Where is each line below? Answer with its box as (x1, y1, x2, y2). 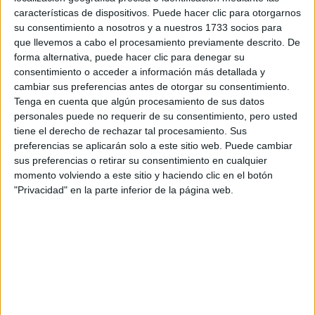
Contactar (121, 195, 194, 218)
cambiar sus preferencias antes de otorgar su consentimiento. (14, 80, 290, 92)
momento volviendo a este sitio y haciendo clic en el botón (14, 169, 273, 181)
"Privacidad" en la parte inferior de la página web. (14, 184, 233, 195)
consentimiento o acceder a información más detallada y (14, 65, 265, 77)
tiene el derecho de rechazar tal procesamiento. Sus (14, 124, 247, 136)
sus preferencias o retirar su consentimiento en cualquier (14, 154, 267, 166)
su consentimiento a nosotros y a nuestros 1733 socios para (14, 21, 282, 33)
